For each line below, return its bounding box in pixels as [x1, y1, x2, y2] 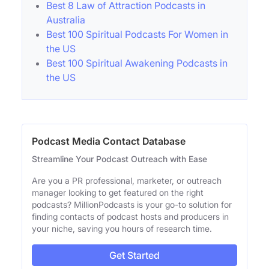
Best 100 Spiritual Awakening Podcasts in [46, 56, 228, 69]
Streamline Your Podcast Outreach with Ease [32, 153, 207, 164]
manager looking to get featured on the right [32, 187, 204, 198]
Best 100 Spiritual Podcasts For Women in [46, 28, 228, 40]
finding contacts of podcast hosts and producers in [32, 211, 229, 222]
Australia [46, 13, 85, 26]
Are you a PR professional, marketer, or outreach [32, 175, 222, 186]
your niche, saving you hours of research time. [32, 223, 212, 234]
